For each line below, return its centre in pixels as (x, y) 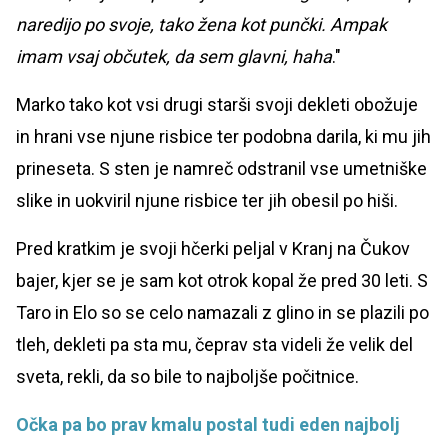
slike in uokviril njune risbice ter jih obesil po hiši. (207, 200)
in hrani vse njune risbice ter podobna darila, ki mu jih (223, 136)
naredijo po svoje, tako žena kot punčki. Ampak (201, 24)
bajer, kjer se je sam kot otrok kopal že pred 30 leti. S (222, 280)
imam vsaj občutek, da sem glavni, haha (174, 56)
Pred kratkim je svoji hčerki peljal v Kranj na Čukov (213, 248)
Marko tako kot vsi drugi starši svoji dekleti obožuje (217, 104)
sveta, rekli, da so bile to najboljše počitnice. (187, 376)
